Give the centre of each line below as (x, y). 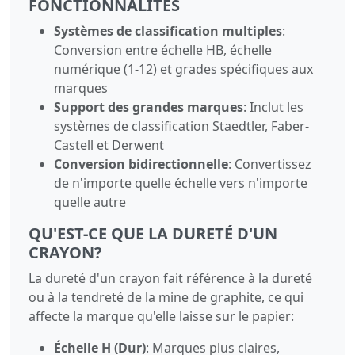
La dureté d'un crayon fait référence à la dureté (170, 278)
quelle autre (90, 202)
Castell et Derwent (109, 145)
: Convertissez (270, 164)
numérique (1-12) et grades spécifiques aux (183, 69)
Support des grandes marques (149, 107)
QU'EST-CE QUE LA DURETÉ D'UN (153, 233)
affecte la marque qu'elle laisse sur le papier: (161, 316)
